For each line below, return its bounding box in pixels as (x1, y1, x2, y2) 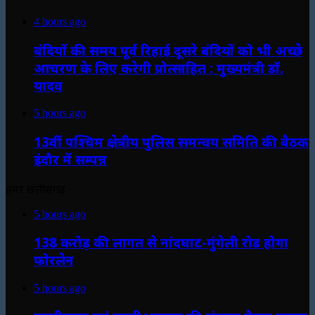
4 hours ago (34, 15, 86, 27)
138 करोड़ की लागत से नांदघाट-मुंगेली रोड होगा (34, 233, 288, 252)
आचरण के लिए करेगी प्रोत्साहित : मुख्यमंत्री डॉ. (34, 58, 283, 77)
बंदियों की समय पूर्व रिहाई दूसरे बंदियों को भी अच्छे (34, 41, 302, 59)
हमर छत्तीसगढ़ (6, 181, 65, 197)
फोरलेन (34, 251, 74, 269)
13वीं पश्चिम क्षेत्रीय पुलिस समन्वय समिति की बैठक (34, 133, 309, 151)
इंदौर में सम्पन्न (34, 150, 107, 169)
